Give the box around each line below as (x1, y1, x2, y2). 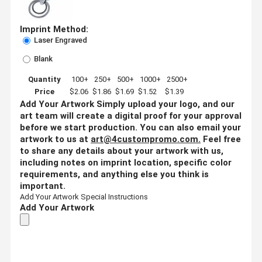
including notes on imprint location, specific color (20, 157, 232, 168)
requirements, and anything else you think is (20, 168, 209, 180)
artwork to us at (20, 133, 91, 144)
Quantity (28, 74, 61, 84)
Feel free (203, 133, 241, 144)
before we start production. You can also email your (20, 122, 241, 133)
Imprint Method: (20, 23, 88, 35)
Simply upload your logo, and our (96, 98, 235, 109)
